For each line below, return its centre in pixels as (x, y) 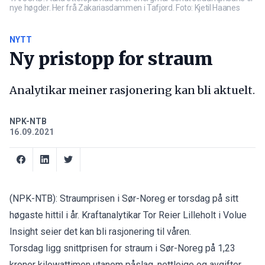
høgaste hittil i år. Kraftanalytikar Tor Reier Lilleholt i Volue (128, 215)
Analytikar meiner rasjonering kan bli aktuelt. (132, 90)
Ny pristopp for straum (111, 58)
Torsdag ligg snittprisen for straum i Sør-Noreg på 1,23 (122, 248)
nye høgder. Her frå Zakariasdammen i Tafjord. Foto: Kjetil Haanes (125, 7)
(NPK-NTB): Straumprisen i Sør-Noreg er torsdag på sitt (124, 198)
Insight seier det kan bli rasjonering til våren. (100, 231)
